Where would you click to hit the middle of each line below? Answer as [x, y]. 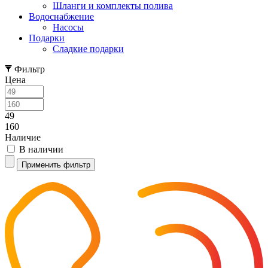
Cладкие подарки [88, 49]
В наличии [41, 150]
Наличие [23, 138]
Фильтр [30, 69]
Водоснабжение [61, 17]
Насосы [68, 28]
